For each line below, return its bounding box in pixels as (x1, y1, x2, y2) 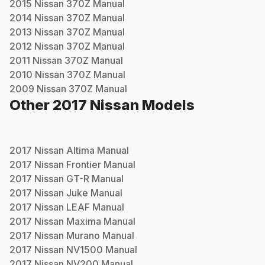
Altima (66, 144, 95, 156)
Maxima (66, 215, 101, 227)
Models (139, 96, 195, 114)
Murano (66, 229, 100, 241)
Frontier (66, 158, 101, 170)
